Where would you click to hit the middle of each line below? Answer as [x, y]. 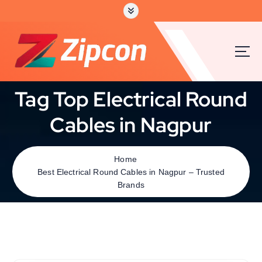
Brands [131, 185]
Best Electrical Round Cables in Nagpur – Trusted [131, 172]
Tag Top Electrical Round [131, 99]
